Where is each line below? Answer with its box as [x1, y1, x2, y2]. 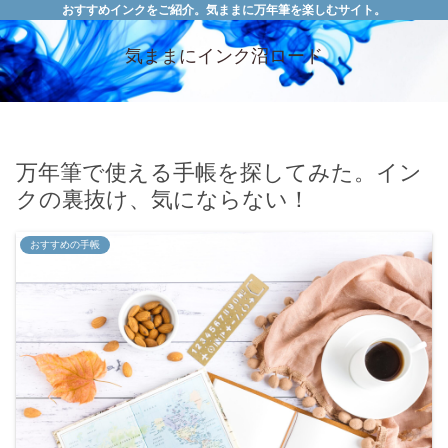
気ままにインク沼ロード [125, 46, 323, 66]
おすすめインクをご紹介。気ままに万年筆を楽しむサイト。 [62, 3, 386, 17]
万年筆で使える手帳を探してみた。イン [16, 160, 422, 186]
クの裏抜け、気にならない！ [16, 187, 310, 213]
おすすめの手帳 [30, 239, 100, 251]
